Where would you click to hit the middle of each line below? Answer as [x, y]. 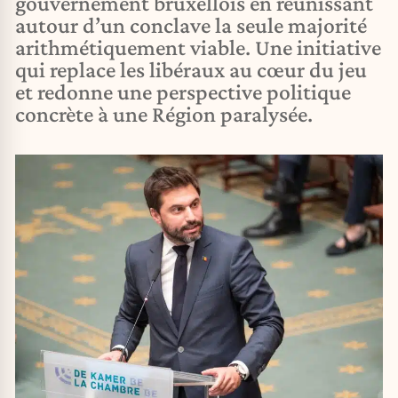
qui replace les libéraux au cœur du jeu [191, 70]
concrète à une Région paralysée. [164, 114]
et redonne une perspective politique [183, 92]
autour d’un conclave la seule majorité [191, 25]
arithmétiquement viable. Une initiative [198, 48]
